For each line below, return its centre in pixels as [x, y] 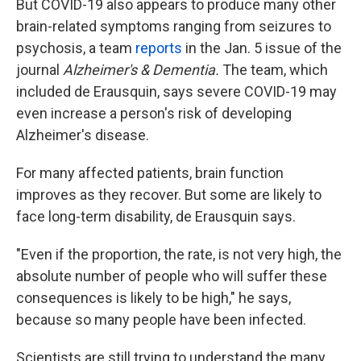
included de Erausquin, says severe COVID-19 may [176, 91]
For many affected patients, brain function [150, 173]
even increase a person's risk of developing [154, 113]
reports [159, 48]
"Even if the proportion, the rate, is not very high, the [179, 254]
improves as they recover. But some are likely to [169, 195]
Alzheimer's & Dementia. [141, 70]
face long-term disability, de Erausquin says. [156, 216]
